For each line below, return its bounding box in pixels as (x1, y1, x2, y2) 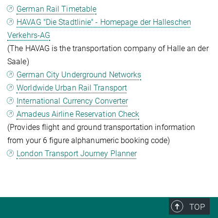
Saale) (7, 57, 29, 67)
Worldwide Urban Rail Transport (17, 83, 127, 93)
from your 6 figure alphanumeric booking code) (7, 136, 170, 145)
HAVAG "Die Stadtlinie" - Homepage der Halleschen (17, 18, 191, 27)
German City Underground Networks (17, 70, 142, 80)
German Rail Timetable (17, 4, 97, 14)
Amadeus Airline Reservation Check (17, 109, 140, 119)
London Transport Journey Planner (17, 149, 137, 159)
